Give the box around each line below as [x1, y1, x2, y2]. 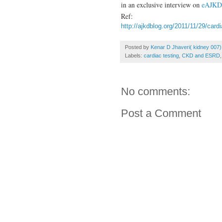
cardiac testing [144, 52, 179, 58]
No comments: [121, 85, 190, 98]
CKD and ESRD [182, 52, 220, 58]
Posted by [125, 44, 151, 50]
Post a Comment [121, 107, 201, 119]
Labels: [125, 52, 144, 58]
